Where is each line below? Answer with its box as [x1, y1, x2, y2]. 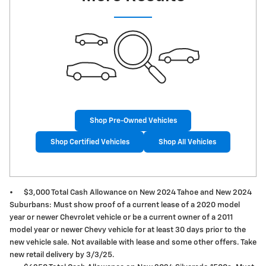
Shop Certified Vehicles [50, 138, 129, 146]
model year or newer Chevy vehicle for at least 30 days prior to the [9, 226, 246, 235]
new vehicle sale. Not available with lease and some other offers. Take [9, 239, 256, 247]
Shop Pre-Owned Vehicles [89, 116, 177, 125]
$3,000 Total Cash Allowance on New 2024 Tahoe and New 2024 [24, 189, 252, 197]
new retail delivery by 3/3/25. [9, 251, 115, 259]
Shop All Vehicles [158, 138, 216, 146]
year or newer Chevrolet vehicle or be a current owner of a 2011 [9, 214, 233, 222]
